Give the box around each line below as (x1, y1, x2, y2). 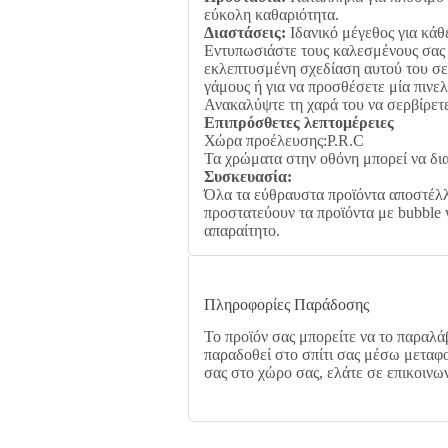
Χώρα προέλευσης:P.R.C (203, 131, 364, 149)
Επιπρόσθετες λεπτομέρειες (203, 113, 394, 131)
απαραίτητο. (203, 221, 280, 239)
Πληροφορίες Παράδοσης (203, 295, 369, 313)
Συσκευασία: (203, 167, 292, 185)
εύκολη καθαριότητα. (203, 5, 339, 23)
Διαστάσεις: (203, 23, 286, 41)
